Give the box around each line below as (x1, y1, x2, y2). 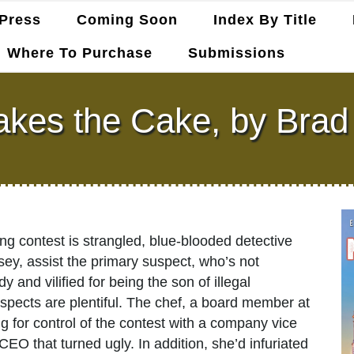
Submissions (188, 45, 286, 61)
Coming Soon (76, 12, 178, 28)
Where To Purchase (7, 45, 153, 61)
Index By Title (213, 12, 317, 28)
